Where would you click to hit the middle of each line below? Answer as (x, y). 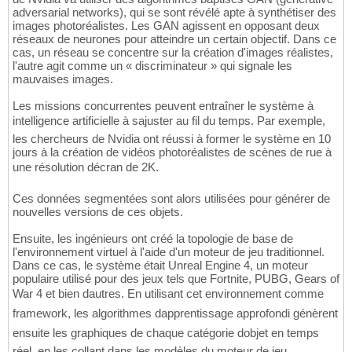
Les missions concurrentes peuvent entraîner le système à (163, 106)
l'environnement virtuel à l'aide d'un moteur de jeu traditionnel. (169, 252)
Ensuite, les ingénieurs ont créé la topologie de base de (153, 239)
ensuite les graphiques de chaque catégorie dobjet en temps (166, 333)
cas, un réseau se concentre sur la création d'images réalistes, (173, 53)
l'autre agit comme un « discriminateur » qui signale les (152, 66)
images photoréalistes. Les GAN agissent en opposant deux (166, 26)
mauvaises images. (63, 79)
